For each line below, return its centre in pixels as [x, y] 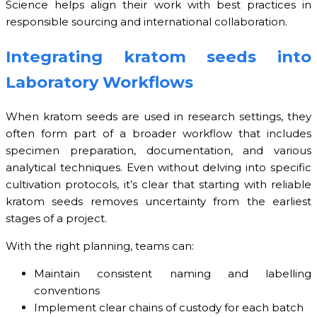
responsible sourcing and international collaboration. [146, 22]
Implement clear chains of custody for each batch [169, 307]
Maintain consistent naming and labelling [173, 273]
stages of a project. [56, 218]
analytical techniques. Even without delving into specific [158, 167]
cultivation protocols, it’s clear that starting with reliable [158, 184]
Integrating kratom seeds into [158, 57]
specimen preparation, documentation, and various [158, 150]
